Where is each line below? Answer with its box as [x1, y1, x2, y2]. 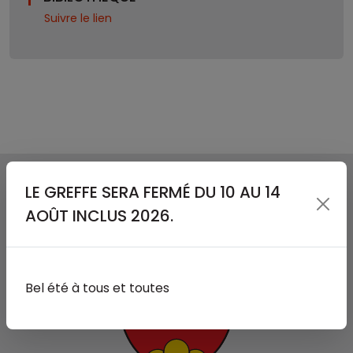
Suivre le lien [44, 10, 112, 27]
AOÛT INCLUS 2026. [25, 204, 173, 227]
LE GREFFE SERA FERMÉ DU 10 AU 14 [25, 180, 281, 203]
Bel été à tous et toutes [25, 278, 169, 297]
